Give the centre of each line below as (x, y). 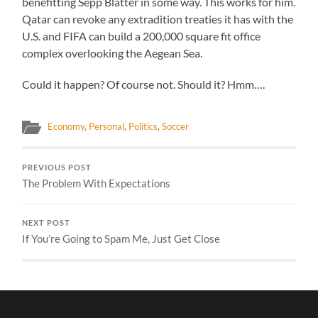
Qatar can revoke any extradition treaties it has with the (158, 18)
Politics (143, 126)
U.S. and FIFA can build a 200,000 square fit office (142, 35)
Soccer (176, 126)
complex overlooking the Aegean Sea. (113, 53)
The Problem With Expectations (97, 183)
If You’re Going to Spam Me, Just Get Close (121, 238)
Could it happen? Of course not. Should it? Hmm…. (144, 84)
